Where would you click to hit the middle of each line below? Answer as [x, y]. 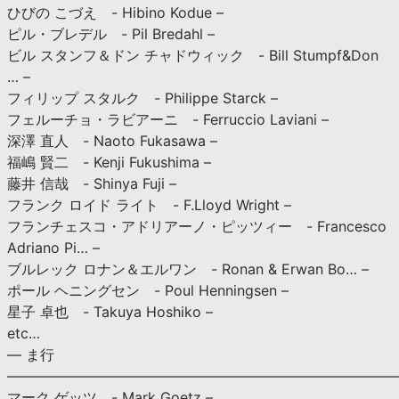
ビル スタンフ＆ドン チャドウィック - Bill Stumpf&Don [193, 56]
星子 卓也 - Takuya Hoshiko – [110, 312]
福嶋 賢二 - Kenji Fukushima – [109, 163]
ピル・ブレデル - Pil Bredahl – [111, 34]
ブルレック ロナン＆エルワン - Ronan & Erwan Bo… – [188, 269]
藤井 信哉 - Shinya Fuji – [92, 184]
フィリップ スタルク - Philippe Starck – [142, 98]
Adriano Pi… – [53, 248]
